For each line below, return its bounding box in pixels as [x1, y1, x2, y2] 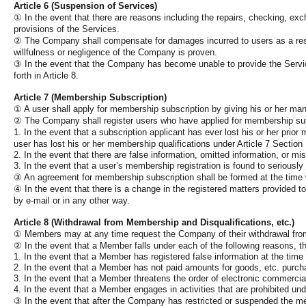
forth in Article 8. [14, 70, 79, 81]
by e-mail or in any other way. [14, 195, 130, 206]
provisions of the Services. [14, 24, 120, 34]
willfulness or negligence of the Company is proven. [14, 47, 217, 57]
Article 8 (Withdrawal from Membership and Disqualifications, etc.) [14, 217, 294, 227]
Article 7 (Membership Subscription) [14, 92, 167, 102]
